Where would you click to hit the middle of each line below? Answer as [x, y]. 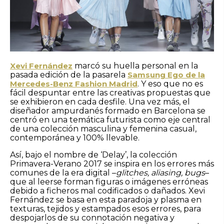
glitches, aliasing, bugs [160, 172]
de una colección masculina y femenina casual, [103, 128]
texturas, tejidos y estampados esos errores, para [105, 208]
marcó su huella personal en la [135, 65]
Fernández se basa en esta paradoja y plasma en [106, 199]
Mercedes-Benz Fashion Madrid [74, 83]
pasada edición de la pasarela [69, 74]
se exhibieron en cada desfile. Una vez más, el [100, 101]
